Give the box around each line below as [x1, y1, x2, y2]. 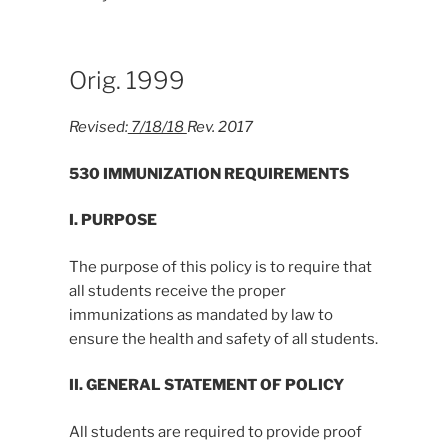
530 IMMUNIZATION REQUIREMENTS [68, 164, 349, 183]
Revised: [68, 118, 128, 137]
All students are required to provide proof [68, 422, 362, 441]
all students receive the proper [68, 281, 286, 300]
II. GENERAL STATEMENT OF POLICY [68, 376, 344, 395]
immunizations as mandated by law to [68, 305, 333, 324]
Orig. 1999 [68, 66, 185, 96]
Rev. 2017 [186, 118, 253, 137]
